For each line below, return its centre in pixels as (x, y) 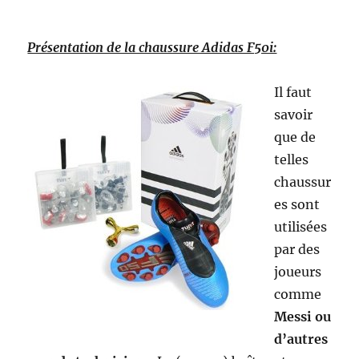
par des (297, 250)
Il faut (293, 93)
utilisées (301, 227)
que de (295, 137)
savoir (294, 115)
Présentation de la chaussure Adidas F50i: (152, 48)
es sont (297, 205)
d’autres (301, 339)
